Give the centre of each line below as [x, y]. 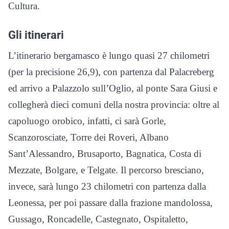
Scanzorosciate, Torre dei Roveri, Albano [88, 138]
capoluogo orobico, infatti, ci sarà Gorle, [87, 121]
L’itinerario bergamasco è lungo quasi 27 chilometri [109, 56]
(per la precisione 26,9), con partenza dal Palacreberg [111, 72]
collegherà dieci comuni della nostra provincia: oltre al [114, 105]
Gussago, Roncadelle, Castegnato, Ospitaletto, [98, 219]
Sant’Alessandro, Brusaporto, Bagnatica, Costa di [105, 154]
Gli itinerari [36, 35]
